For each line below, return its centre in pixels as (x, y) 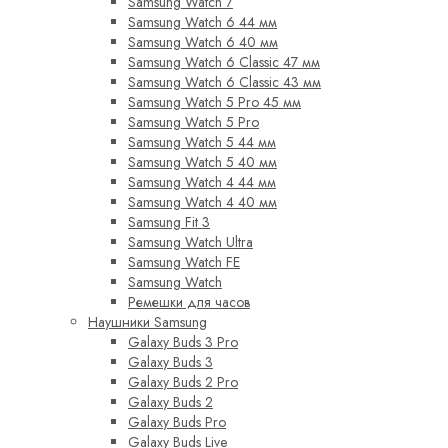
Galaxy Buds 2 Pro (183, 382)
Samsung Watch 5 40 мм (202, 162)
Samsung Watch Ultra (190, 242)
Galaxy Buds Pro (177, 422)
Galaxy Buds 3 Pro (183, 342)
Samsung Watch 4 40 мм (202, 202)
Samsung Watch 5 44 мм (202, 142)
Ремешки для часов (189, 302)
